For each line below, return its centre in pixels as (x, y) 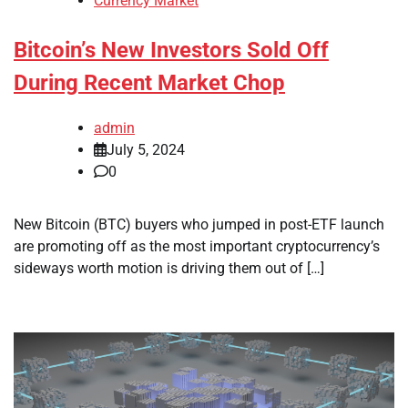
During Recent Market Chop (149, 83)
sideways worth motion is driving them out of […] (169, 268)
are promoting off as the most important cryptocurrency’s (197, 246)
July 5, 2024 (146, 149)
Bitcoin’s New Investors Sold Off (171, 51)
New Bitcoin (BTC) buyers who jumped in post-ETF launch (199, 224)
